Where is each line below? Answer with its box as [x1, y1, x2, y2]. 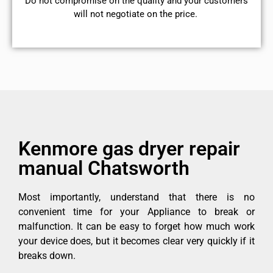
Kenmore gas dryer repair [18, 137, 240, 161]
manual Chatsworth [18, 157, 190, 180]
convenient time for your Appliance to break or [18, 206, 255, 218]
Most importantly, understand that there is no [18, 191, 255, 204]
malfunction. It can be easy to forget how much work [18, 221, 255, 233]
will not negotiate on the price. [73, 8, 200, 19]
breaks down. [18, 250, 76, 262]
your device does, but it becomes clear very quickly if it [18, 235, 255, 247]
